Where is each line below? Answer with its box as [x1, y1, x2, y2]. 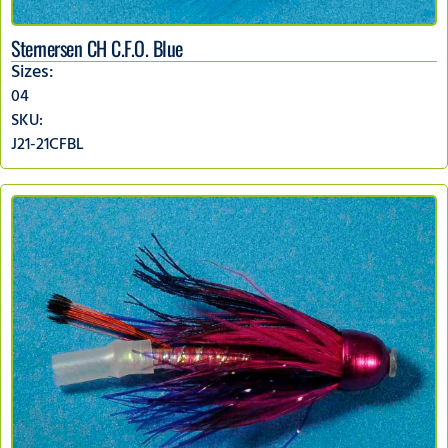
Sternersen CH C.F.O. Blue [11, 33, 183, 64]
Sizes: [11, 57, 54, 92]
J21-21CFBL [11, 131, 84, 162]
